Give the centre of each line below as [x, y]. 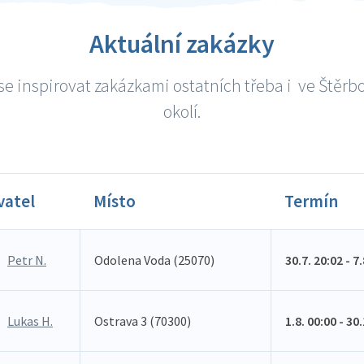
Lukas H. [30, 321]
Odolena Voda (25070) [154, 260]
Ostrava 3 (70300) [143, 321]
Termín [311, 201]
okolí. [182, 111]
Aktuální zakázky [182, 44]
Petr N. [27, 260]
